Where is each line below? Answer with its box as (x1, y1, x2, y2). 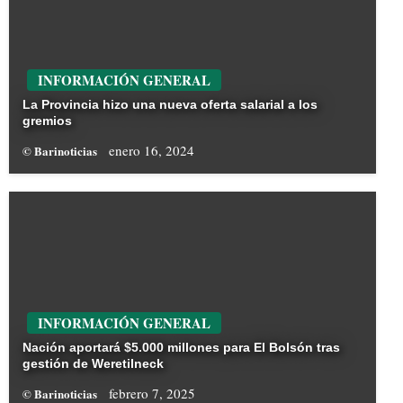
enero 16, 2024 (109, 141, 194, 160)
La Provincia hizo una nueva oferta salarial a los (22, 97, 318, 112)
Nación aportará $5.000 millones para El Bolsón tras (22, 340, 340, 355)
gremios (22, 113, 72, 129)
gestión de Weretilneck (22, 356, 164, 372)
